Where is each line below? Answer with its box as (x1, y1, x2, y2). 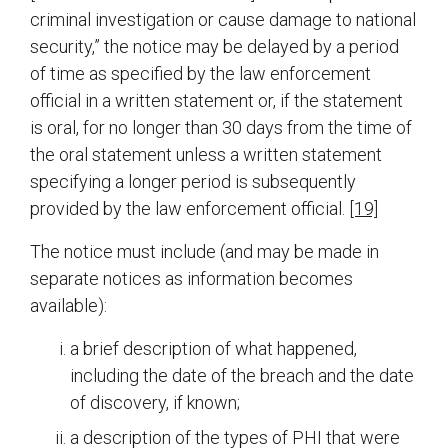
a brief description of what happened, (70, 338, 357, 360)
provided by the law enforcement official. (30, 198, 349, 220)
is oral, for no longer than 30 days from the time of (30, 117, 412, 139)
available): (30, 295, 107, 317)
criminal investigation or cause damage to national (30, 9, 416, 31)
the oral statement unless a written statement (30, 144, 382, 166)
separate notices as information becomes (30, 268, 353, 290)
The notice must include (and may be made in (30, 241, 379, 263)
